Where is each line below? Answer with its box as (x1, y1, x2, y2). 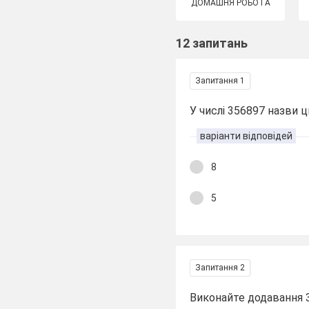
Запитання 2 (195, 263, 246, 272)
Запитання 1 (195, 76, 246, 86)
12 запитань (176, 36, 248, 50)
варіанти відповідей (200, 130, 293, 141)
